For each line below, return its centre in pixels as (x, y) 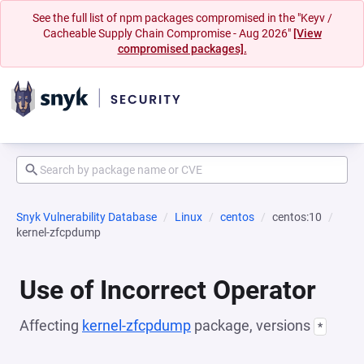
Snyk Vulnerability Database (87, 217)
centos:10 (297, 217)
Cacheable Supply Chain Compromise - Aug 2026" (168, 33)
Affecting (51, 325)
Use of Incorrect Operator (168, 290)
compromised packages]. (182, 49)
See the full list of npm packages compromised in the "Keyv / (182, 18)
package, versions (252, 325)
